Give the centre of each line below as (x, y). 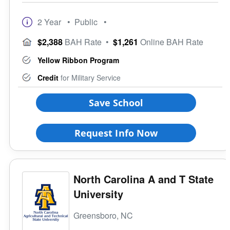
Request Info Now (116, 133)
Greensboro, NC (103, 215)
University (98, 194)
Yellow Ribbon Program (78, 60)
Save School (116, 102)
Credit (48, 77)
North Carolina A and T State (143, 179)
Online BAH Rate (171, 42)
